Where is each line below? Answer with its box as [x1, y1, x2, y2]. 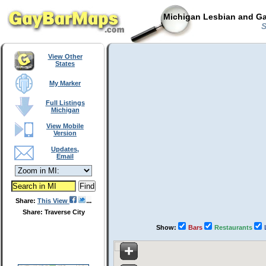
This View [37, 197, 69, 204]
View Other [47, 53, 83, 60]
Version [53, 129, 77, 137]
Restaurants [214, 224, 254, 231]
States [55, 60, 75, 67]
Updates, [51, 145, 79, 153]
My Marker [49, 80, 81, 87]
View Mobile [46, 122, 84, 129]
